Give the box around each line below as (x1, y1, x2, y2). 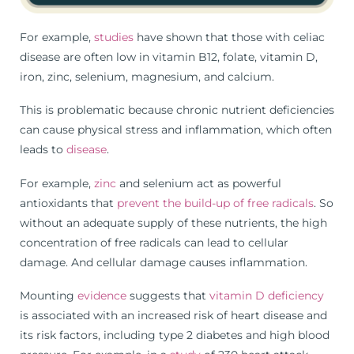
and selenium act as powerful (116, 175, 281, 190)
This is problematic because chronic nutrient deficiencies (20, 103, 334, 118)
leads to (20, 142, 66, 157)
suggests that (126, 288, 209, 303)
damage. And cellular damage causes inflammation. (20, 254, 307, 269)
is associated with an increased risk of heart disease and (20, 308, 327, 323)
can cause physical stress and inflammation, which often (20, 122, 332, 137)
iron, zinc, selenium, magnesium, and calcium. (20, 69, 274, 84)
